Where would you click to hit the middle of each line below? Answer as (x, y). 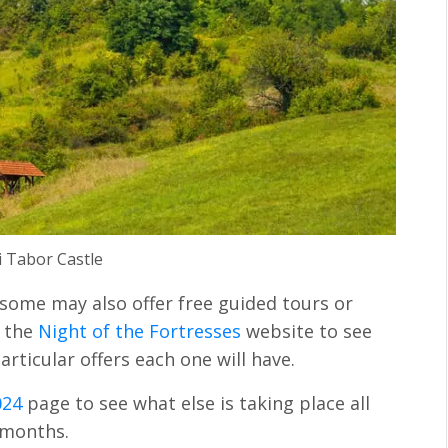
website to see (307, 331)
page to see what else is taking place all (196, 402)
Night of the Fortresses (140, 331)
